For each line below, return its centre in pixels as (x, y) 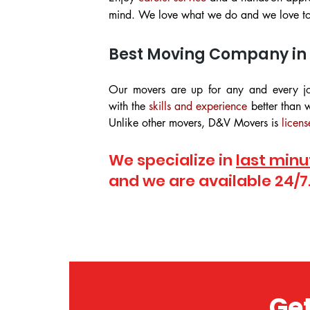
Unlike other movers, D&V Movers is (195, 123)
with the (129, 106)
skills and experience (198, 106)
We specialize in (172, 160)
